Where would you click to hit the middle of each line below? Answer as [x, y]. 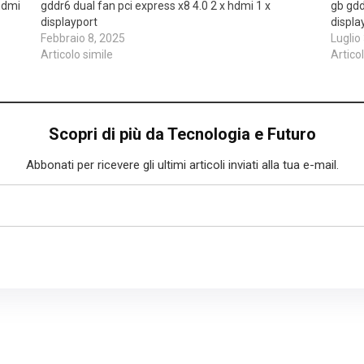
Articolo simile [77, 54]
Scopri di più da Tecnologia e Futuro [182, 134]
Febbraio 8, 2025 [83, 38]
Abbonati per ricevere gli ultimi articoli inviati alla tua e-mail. [182, 165]
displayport [69, 22]
